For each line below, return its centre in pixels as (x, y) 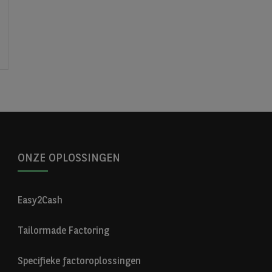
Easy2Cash (40, 201)
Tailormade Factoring (64, 231)
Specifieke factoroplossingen (80, 262)
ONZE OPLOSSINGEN (69, 158)
